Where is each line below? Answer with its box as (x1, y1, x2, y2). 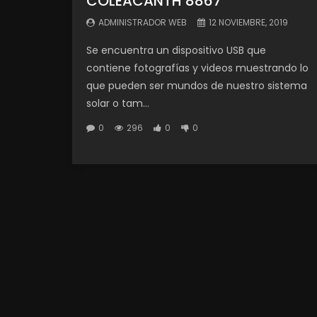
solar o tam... (86, 96, 149, 110)
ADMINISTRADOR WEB (98, 16, 187, 28)
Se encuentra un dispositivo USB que (86, 42, 266, 57)
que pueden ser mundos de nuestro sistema (86, 78, 307, 93)
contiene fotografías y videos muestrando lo (86, 60, 309, 75)
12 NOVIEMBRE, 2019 (209, 16, 288, 28)
